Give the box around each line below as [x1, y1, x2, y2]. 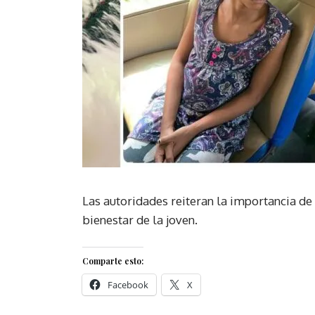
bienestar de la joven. [82, 212, 198, 227]
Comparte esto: [82, 255, 143, 266]
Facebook [108, 278, 148, 291]
